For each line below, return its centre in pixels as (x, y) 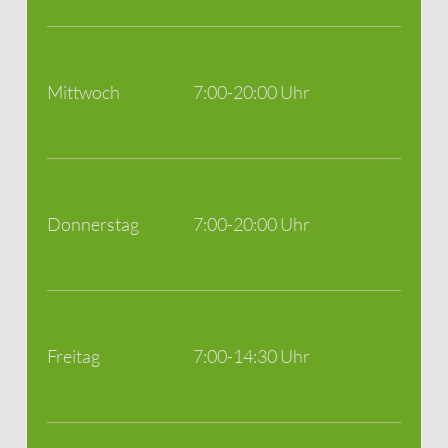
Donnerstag (92, 224)
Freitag (73, 356)
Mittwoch (83, 92)
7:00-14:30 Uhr (251, 356)
